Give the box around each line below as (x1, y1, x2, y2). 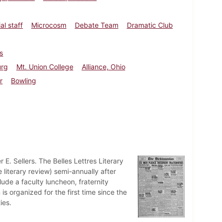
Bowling (11, 76, 37, 85)
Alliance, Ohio (81, 62, 125, 71)
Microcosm (31, 20, 67, 29)
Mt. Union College (16, 62, 73, 71)
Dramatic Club (126, 20, 173, 29)
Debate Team (74, 20, 118, 29)
